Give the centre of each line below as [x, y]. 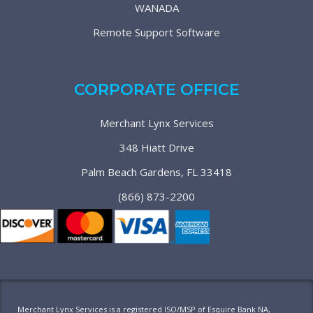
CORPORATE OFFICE [156, 90]
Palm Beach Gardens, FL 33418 [156, 172]
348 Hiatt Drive [156, 147]
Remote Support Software [156, 32]
